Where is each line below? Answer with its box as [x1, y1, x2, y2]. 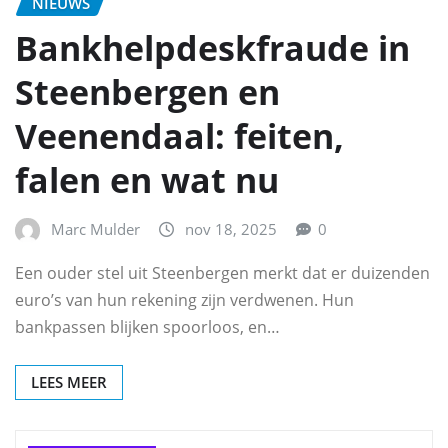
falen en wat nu [15, 157, 279, 204]
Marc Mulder [51, 219, 140, 240]
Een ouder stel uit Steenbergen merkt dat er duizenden [15, 261, 430, 284]
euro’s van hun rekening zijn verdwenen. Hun [15, 288, 354, 311]
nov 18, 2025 [185, 219, 277, 240]
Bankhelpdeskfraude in [15, 25, 410, 72]
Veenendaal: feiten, [15, 113, 344, 160]
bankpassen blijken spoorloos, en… [15, 315, 280, 338]
